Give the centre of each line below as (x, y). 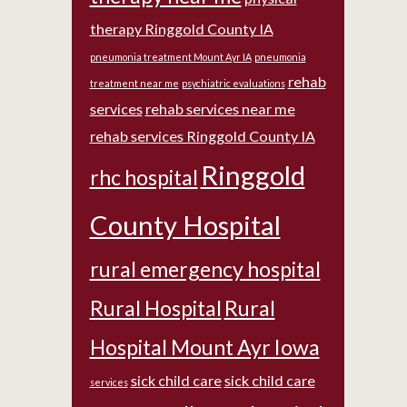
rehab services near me (220, 109)
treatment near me (134, 83)
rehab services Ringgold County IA (202, 136)
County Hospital (185, 225)
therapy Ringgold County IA (181, 29)
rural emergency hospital (205, 269)
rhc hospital (144, 177)
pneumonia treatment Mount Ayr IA (170, 57)
